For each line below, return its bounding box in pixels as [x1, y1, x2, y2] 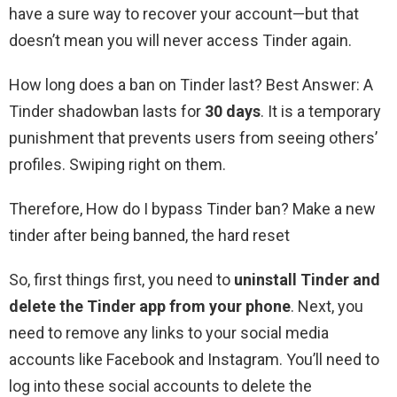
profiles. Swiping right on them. [9, 155, 226, 175]
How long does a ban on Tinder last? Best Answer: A [9, 75, 373, 95]
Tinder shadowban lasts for [9, 102, 205, 121]
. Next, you [291, 297, 363, 316]
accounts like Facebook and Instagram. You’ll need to [9, 350, 379, 370]
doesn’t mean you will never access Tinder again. [9, 31, 352, 51]
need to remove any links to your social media [9, 323, 329, 343]
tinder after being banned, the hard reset [9, 226, 290, 245]
